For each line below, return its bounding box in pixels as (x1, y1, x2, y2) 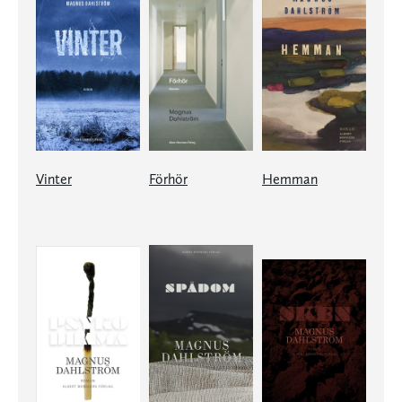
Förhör (149, 170, 188, 188)
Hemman (262, 170, 318, 188)
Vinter (36, 170, 72, 188)
